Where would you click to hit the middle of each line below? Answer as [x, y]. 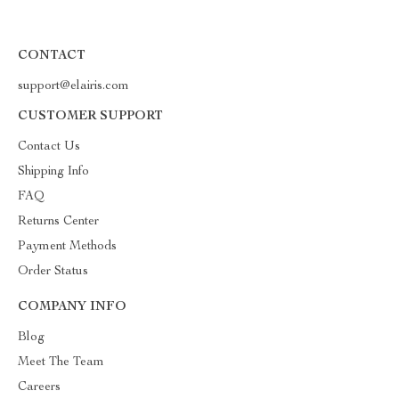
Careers [39, 387]
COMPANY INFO [72, 307]
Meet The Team [61, 362]
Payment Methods [67, 247]
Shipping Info [53, 172]
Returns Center [58, 222]
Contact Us [49, 147]
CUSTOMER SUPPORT [90, 117]
